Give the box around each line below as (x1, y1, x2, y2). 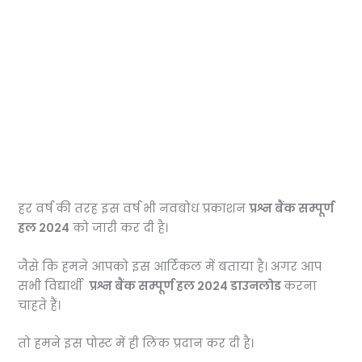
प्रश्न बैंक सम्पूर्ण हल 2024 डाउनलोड (89, 277, 284, 294)
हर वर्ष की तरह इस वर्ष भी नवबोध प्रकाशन (18, 200, 250, 217)
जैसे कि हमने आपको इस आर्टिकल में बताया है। (18, 258, 271, 275)
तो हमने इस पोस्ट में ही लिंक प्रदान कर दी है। (18, 335, 255, 351)
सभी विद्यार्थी (18, 277, 90, 294)
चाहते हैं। (18, 297, 61, 314)
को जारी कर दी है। (69, 220, 169, 237)
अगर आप (271, 258, 322, 275)
